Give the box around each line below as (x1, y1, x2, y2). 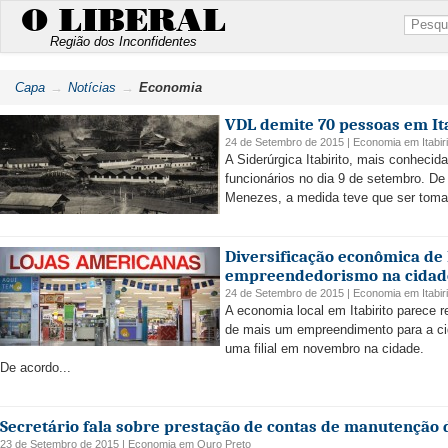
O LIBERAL (21, 5, 226, 37)
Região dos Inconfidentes (50, 34, 197, 49)
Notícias (68, 80, 116, 95)
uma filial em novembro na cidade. (225, 341, 424, 356)
